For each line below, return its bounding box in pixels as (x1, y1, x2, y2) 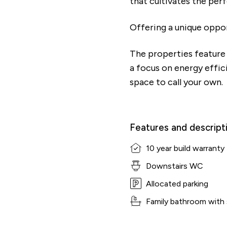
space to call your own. (130, 77, 223, 88)
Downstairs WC (146, 161, 203, 171)
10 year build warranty (146, 143, 224, 153)
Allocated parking (146, 179, 208, 188)
